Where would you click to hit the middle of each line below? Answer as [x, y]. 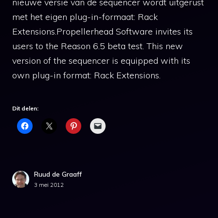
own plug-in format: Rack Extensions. [86, 75]
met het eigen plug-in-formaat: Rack [85, 17]
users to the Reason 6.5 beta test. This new [98, 46]
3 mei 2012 [49, 185]
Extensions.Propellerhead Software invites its [102, 32]
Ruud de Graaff [58, 174]
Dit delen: [25, 109]
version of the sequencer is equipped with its [101, 61]
